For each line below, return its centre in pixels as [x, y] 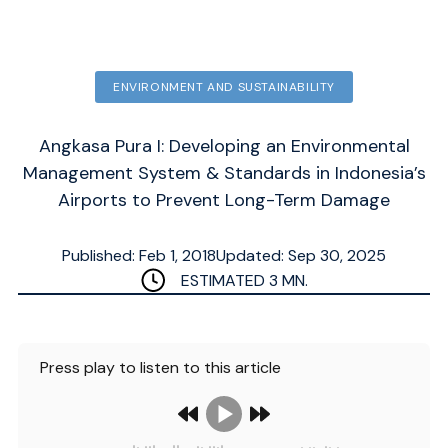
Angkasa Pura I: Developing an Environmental [224, 146]
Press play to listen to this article [164, 367]
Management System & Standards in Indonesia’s [224, 173]
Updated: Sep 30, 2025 [301, 255]
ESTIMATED [224, 280]
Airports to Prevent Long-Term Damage [224, 200]
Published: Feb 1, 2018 [139, 255]
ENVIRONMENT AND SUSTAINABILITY [224, 87]
